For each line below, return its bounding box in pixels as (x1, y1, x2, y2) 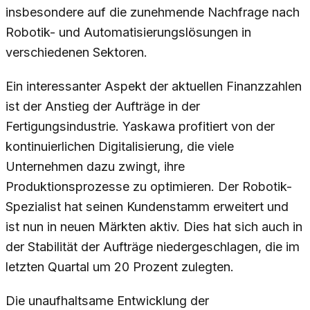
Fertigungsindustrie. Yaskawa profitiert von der (6, 119, 275, 134)
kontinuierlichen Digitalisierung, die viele (6, 139, 234, 154)
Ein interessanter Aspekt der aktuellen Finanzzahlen (6, 79, 302, 94)
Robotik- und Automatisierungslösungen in (6, 25, 251, 40)
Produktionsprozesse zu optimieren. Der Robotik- (6, 179, 292, 194)
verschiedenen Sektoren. (6, 45, 147, 60)
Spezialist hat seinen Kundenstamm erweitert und (6, 199, 289, 215)
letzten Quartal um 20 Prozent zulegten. (6, 259, 234, 275)
